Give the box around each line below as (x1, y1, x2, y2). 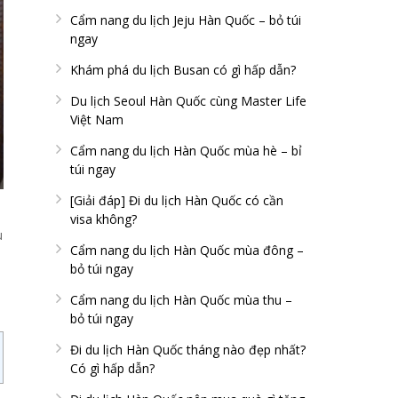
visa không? (70, 211, 137, 228)
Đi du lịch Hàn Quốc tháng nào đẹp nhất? (70, 341, 306, 359)
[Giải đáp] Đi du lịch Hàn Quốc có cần (70, 192, 283, 210)
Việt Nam (70, 111, 123, 129)
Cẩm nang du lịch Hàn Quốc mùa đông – (70, 242, 304, 259)
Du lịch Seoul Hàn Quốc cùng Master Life (70, 92, 306, 110)
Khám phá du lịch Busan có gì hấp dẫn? (70, 61, 296, 79)
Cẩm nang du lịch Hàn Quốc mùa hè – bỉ (70, 142, 302, 160)
